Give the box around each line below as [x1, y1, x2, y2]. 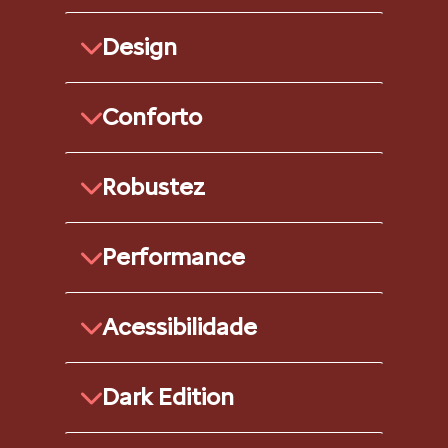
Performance [102, 241, 245, 271]
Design [102, 31, 177, 61]
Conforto [102, 101, 202, 131]
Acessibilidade [102, 311, 257, 341]
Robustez [102, 171, 205, 201]
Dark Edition [102, 381, 234, 411]
